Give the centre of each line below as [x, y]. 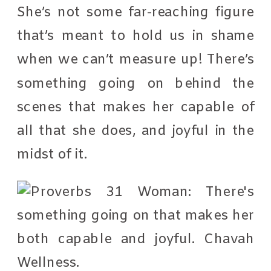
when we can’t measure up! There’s [136, 60]
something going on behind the [136, 83]
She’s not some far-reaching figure [136, 12]
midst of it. [54, 155]
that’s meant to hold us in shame [136, 36]
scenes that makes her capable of [136, 107]
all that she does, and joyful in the [136, 131]
